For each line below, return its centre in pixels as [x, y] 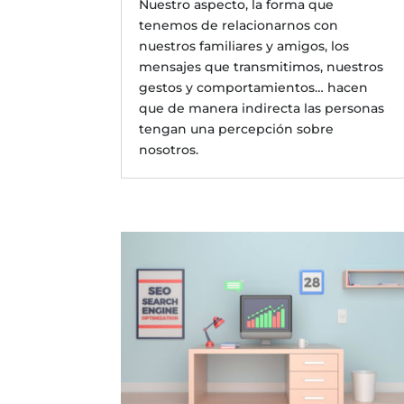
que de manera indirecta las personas [262, 109]
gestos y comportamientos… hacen [254, 88]
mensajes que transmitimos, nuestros [262, 67]
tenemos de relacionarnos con [239, 26]
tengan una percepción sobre [237, 129]
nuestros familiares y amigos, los [244, 46]
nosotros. [169, 150]
